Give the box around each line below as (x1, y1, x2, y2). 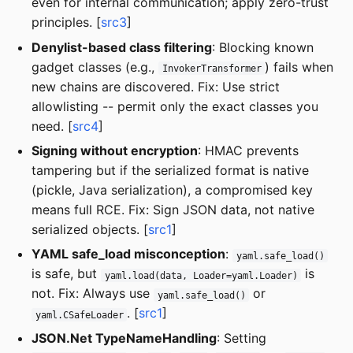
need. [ (32, 117, 72, 134)
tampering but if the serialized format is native (32, 162, 309, 178)
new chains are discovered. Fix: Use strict (32, 78, 280, 95)
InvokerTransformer (162, 62, 262, 74)
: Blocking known (212, 39, 314, 55)
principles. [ (32, 14, 101, 31)
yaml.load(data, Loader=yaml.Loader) (104, 269, 298, 281)
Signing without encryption (32, 142, 198, 158)
